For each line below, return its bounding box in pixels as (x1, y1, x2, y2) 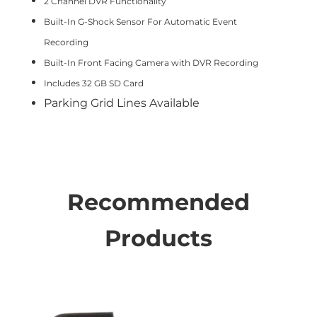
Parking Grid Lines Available (44, 96, 200, 110)
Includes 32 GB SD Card (44, 78, 144, 88)
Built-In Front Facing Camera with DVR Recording (44, 57, 258, 68)
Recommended (67, 188, 250, 216)
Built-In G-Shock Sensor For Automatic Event (44, 16, 237, 27)
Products (105, 224, 212, 252)
